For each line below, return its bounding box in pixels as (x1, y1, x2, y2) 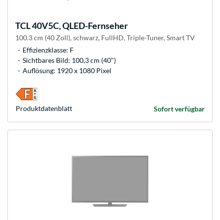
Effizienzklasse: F (23, 46, 74, 55)
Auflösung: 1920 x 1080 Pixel (23, 66, 111, 75)
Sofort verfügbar (154, 105, 205, 113)
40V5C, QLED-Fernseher (30, 20, 128, 31)
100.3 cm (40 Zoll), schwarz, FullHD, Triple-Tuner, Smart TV (15, 33, 195, 42)
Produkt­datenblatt (16, 104, 72, 113)
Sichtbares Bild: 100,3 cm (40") (23, 56, 116, 65)
